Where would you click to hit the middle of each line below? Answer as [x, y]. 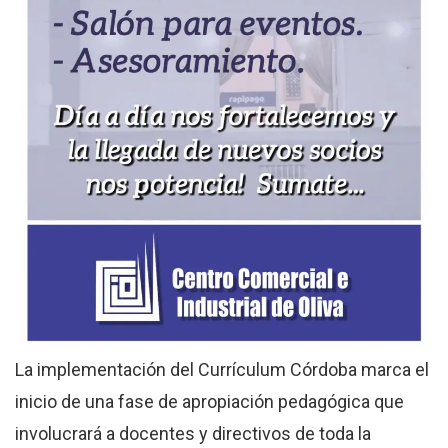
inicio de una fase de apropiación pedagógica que [209, 401]
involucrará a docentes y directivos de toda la [193, 433]
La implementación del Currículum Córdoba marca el [222, 369]
